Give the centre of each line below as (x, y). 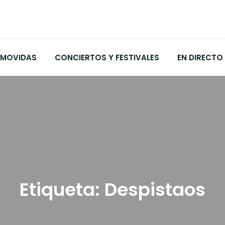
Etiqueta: (62, 190)
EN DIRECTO (200, 58)
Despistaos (155, 190)
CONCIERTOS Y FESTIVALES (107, 58)
